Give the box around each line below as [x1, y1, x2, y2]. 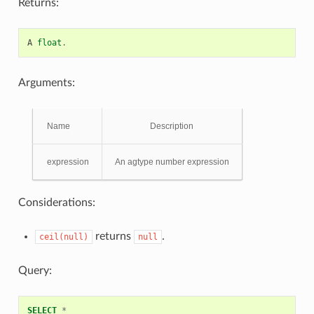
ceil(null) [39, 231, 88, 242]
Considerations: [18, 196, 95, 208]
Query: [18, 264, 52, 276]
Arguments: [18, 76, 75, 88]
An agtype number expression [114, 156, 229, 167]
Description [150, 121, 194, 131]
